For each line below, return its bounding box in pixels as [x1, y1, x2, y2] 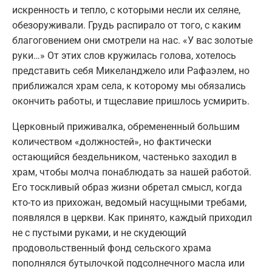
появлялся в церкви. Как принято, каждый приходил [12, 212, 252, 224]
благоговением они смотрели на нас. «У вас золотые [12, 35, 253, 47]
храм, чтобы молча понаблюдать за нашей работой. [12, 166, 251, 178]
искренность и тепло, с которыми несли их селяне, [12, 4, 240, 16]
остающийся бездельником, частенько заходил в [12, 151, 237, 163]
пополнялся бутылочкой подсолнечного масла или [12, 257, 245, 270]
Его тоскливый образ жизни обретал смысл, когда [12, 182, 242, 194]
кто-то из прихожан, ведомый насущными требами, [12, 197, 246, 209]
